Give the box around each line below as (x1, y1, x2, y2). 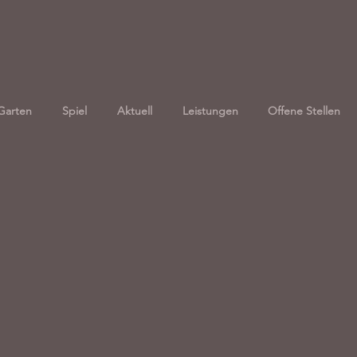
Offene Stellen (267, 104, 340, 118)
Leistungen (182, 104, 238, 118)
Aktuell (117, 104, 152, 118)
